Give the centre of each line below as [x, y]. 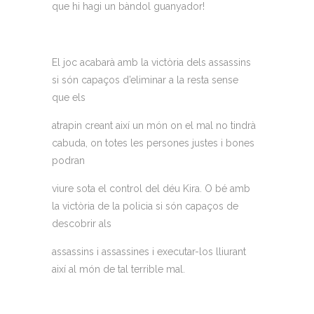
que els [70, 98]
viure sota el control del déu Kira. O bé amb [151, 189]
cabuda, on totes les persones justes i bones [153, 143]
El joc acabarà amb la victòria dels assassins [151, 63]
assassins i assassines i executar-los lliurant [149, 252]
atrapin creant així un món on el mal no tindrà [154, 126]
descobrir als [83, 224]
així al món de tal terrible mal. [120, 269]
